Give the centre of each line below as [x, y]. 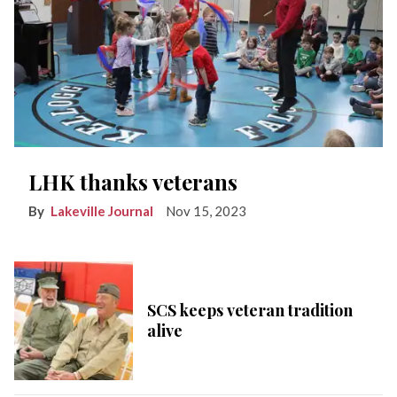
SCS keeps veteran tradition [250, 311]
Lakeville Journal [102, 211]
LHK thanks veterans [133, 182]
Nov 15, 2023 [206, 211]
